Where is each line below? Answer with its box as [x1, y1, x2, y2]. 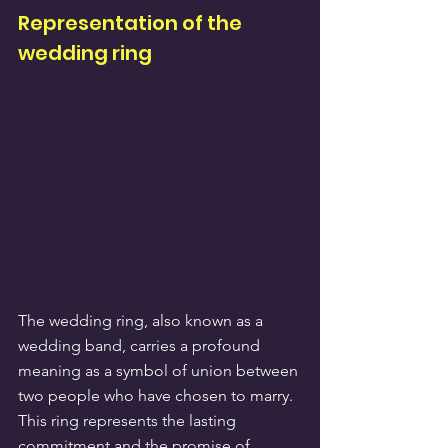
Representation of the [18, 9, 246, 38]
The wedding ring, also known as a [18, 310, 267, 330]
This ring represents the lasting [18, 410, 240, 430]
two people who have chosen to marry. [18, 385, 297, 405]
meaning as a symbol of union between [18, 360, 302, 380]
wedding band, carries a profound [18, 335, 264, 355]
